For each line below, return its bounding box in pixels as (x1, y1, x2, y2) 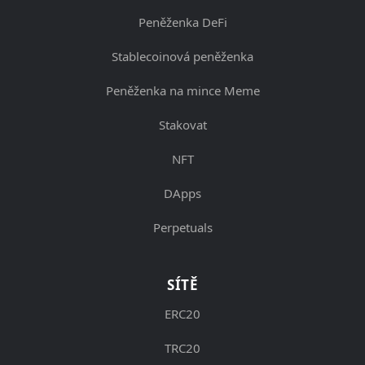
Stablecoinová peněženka (112, 47, 253, 64)
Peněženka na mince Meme (105, 81, 260, 99)
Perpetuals (152, 218, 213, 235)
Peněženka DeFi (138, 13, 227, 30)
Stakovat (158, 116, 207, 133)
